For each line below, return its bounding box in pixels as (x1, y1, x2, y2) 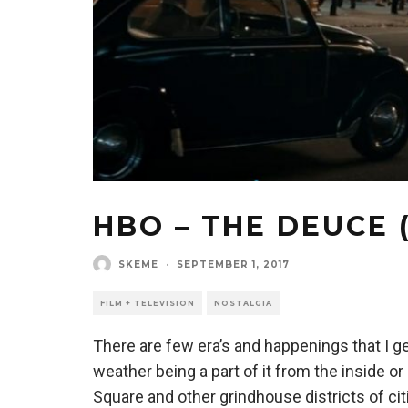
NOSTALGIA (214, 299, 272, 309)
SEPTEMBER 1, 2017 (177, 258, 290, 270)
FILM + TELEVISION (100, 299, 195, 309)
